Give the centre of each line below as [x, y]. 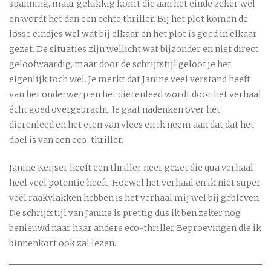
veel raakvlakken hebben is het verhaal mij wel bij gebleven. [135, 198]
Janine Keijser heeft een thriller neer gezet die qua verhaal [131, 168]
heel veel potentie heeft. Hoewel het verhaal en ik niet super [135, 183]
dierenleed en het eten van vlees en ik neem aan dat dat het [132, 125]
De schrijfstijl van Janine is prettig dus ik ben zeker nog [125, 213]
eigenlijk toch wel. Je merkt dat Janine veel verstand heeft [130, 80]
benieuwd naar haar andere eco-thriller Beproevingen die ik [135, 228]
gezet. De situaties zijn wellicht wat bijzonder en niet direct [134, 49]
